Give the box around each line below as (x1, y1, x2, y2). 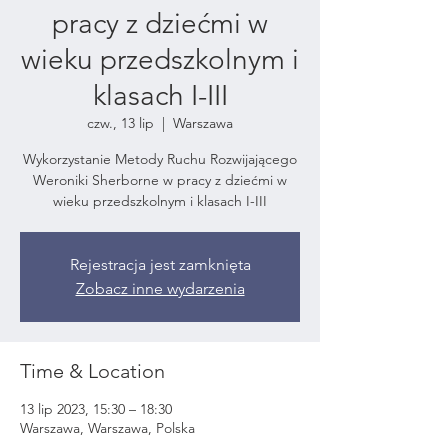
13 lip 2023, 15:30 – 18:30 (20, 399, 172, 418)
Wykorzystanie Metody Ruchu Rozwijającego (23, 149, 297, 168)
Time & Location (20, 358, 165, 383)
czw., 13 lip (87, 113, 154, 132)
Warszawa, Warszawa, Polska (20, 418, 195, 437)
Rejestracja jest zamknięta (69, 254, 251, 274)
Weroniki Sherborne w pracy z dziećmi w (33, 170, 287, 189)
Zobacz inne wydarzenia (75, 278, 245, 298)
